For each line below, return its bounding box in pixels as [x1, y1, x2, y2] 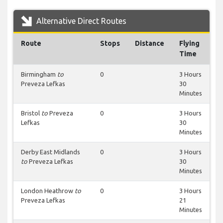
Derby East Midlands [21, 148, 80, 156]
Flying [179, 39, 200, 48]
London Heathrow [21, 187, 75, 195]
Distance [135, 39, 164, 48]
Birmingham [21, 71, 57, 78]
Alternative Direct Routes [34, 16, 126, 26]
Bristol [21, 110, 41, 117]
